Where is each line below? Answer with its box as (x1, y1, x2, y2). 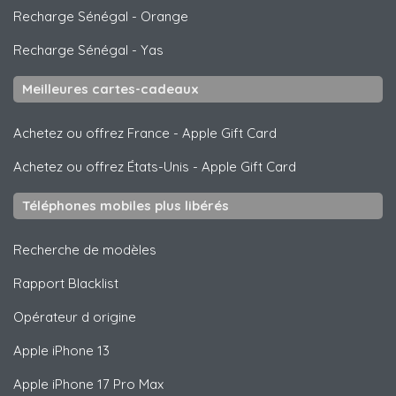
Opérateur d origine (13, 308, 136, 325)
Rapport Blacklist (13, 274, 118, 292)
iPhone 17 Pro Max (49, 375, 164, 392)
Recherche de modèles (13, 240, 156, 258)
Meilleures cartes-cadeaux (22, 80, 199, 97)
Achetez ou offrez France (13, 124, 170, 141)
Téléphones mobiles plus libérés (22, 196, 229, 214)
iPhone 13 (49, 341, 110, 359)
